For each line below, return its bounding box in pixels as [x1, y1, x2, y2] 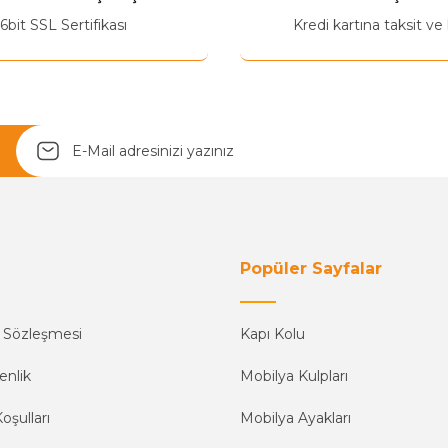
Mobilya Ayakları [240, 409, 351, 427]
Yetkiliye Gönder [161, 5, 287, 23]
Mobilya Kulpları [240, 367, 348, 385]
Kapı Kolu [240, 325, 305, 343]
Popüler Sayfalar [240, 259, 382, 278]
